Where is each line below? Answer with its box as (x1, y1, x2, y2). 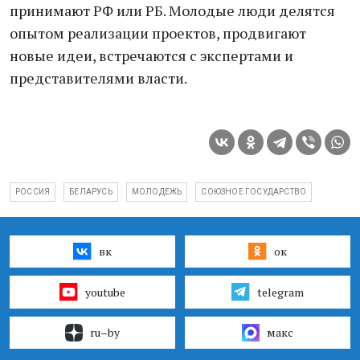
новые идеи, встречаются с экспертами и (10, 46, 293, 65)
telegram (256, 284, 304, 300)
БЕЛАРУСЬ (69, 187, 112, 196)
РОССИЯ (15, 187, 51, 196)
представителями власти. (10, 68, 187, 88)
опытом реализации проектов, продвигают (10, 23, 306, 43)
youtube (84, 284, 125, 300)
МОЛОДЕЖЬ (131, 187, 182, 196)
